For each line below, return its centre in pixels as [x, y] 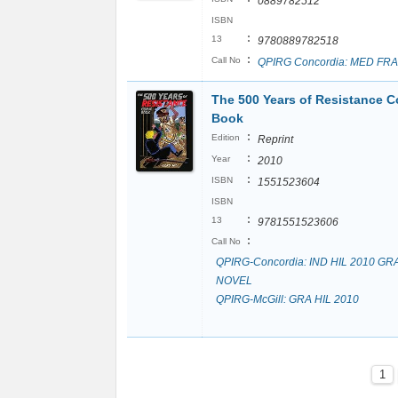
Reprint [275, 139]
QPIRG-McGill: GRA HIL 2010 [287, 299]
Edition [226, 137]
